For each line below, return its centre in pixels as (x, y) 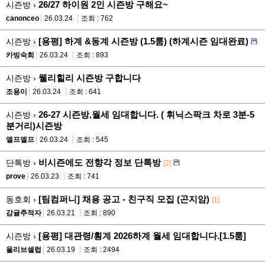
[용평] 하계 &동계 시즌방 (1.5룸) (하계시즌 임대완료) (143, 41)
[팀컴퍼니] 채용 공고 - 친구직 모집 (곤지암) (124, 199)
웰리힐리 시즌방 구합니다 (90, 77)
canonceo (22, 18)
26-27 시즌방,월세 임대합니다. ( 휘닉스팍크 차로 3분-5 (146, 114)
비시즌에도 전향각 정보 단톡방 (100, 162)
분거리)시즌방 (34, 125)
